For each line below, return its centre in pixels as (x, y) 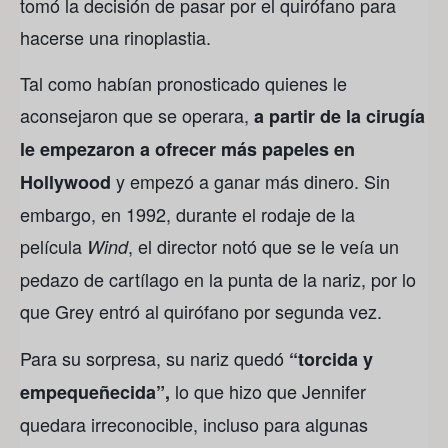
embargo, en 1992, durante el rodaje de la (187, 214)
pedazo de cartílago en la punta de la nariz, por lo (218, 279)
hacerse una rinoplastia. (115, 37)
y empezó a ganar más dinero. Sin (253, 181)
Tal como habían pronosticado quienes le (183, 83)
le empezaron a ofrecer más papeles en (187, 149)
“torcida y (328, 358)
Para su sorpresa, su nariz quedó (152, 357)
